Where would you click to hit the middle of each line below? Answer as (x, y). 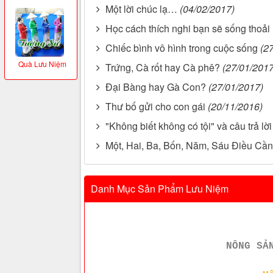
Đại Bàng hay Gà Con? (156, 87)
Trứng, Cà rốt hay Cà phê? (163, 68)
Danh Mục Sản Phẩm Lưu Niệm (160, 189)
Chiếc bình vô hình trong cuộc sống (182, 48)
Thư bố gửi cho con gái (155, 107)
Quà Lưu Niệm (42, 64)
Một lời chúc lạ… (141, 9)
